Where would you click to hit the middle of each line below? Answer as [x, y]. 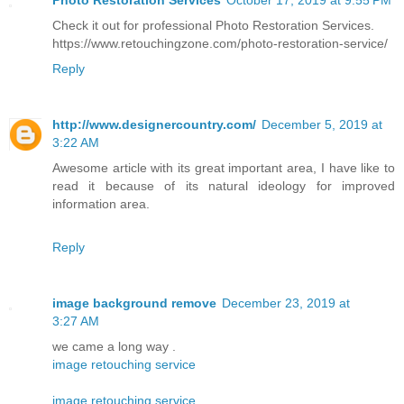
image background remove [134, 303]
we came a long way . [114, 346]
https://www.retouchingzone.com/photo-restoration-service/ [220, 43]
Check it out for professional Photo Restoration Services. [213, 25]
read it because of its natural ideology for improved [224, 185]
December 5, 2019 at [322, 124]
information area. [101, 203]
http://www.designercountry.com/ [154, 124]
